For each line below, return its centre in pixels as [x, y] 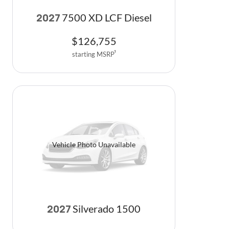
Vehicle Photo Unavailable [94, 145]
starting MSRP [93, 54]
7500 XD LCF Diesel [107, 17]
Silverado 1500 [107, 209]
